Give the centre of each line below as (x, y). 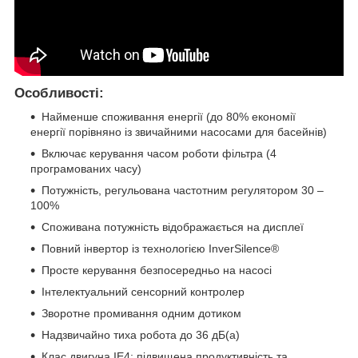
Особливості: (59, 93)
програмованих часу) (86, 169)
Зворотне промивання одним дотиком (141, 314)
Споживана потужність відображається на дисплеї (173, 227)
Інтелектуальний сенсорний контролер (143, 292)
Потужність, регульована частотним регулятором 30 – (183, 191)
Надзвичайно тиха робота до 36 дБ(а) (141, 335)
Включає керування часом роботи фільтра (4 (159, 154)
